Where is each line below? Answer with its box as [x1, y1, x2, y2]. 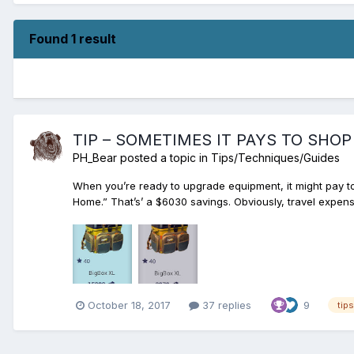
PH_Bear [73, 150, 117, 164]
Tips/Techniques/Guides [211, 150, 340, 164]
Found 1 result [29, 30, 116, 47]
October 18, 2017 [88, 298, 171, 311]
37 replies [199, 298, 251, 311]
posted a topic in [117, 150, 211, 164]
